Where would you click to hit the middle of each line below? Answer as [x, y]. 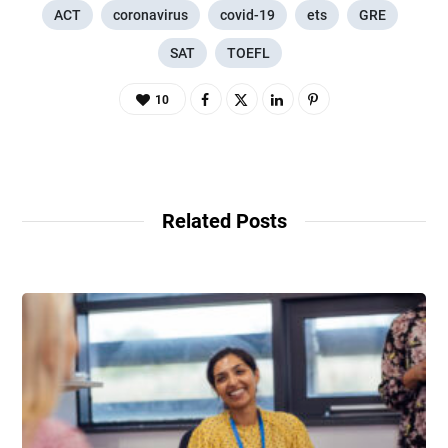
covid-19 [247, 14]
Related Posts [224, 220]
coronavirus [150, 14]
